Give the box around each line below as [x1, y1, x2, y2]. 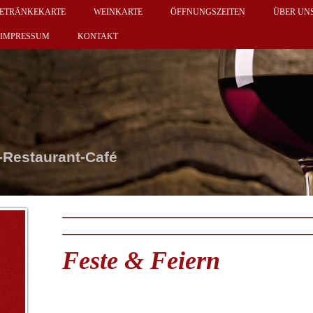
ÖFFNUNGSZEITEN [170, 7, 245, 17]
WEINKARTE [94, 7, 143, 17]
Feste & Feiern [62, 247, 220, 275]
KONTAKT [78, 31, 118, 41]
